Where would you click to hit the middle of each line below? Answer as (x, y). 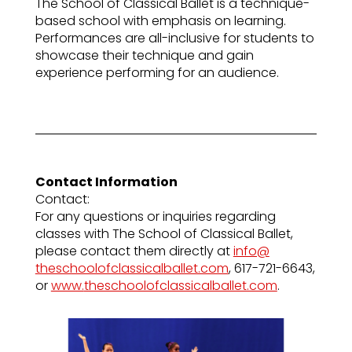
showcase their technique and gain (144, 56)
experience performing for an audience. (157, 73)
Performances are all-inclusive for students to (174, 38)
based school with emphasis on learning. (160, 21)
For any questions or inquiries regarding (155, 217)
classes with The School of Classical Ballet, (164, 234)
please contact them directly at (134, 251)
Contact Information (106, 182)
